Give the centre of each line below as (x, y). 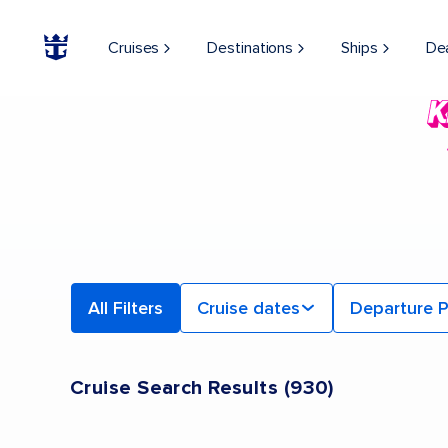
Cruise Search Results (174, 387)
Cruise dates (248, 308)
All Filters (125, 308)
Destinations (250, 48)
